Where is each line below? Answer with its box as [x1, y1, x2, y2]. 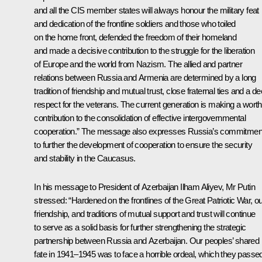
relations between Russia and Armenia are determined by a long [34, 72, 256, 82]
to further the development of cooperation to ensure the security [34, 139, 252, 150]
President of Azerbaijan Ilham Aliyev [98, 181, 222, 192]
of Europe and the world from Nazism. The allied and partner [34, 58, 242, 69]
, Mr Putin [222, 181, 256, 192]
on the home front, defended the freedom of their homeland [34, 32, 237, 42]
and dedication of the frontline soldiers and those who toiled [34, 18, 236, 29]
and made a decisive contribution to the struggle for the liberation [34, 45, 255, 56]
